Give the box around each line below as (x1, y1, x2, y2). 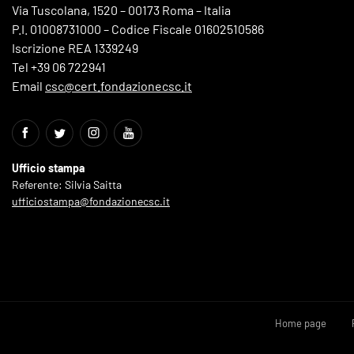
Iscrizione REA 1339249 (12, 40, 138, 56)
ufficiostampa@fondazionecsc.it (12, 194, 170, 209)
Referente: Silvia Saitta (12, 178, 122, 192)
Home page (275, 317, 326, 330)
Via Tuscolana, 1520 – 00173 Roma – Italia (12, 2, 231, 18)
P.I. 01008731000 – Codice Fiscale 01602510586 (12, 21, 264, 37)
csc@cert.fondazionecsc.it (45, 78, 192, 94)
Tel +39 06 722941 (12, 59, 106, 75)
